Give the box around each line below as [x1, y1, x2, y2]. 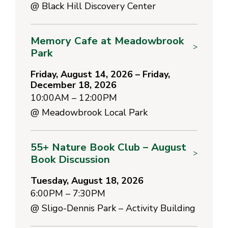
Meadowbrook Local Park [42, 106, 148, 119]
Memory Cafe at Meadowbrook [31, 33, 184, 48]
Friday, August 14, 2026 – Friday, [31, 68, 170, 80]
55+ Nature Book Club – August [31, 139, 186, 154]
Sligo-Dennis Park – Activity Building [42, 202, 195, 214]
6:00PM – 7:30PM [31, 187, 105, 199]
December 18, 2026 [31, 78, 117, 91]
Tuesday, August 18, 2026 [31, 174, 144, 187]
